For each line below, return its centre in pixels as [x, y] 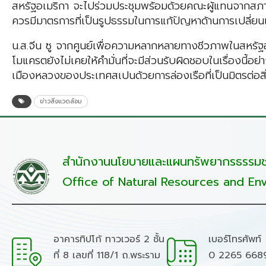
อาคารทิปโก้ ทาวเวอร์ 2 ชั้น [109, 240]
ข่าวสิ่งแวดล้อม [61, 102]
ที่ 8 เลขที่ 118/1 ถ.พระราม [107, 256]
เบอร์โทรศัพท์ [235, 240]
